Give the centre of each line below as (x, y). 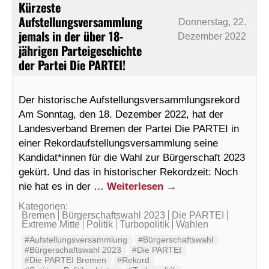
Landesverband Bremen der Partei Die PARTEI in (129, 129)
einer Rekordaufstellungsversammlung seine (118, 143)
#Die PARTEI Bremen (65, 260)
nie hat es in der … (63, 186)
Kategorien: (43, 207)
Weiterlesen (137, 186)
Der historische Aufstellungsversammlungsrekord (129, 100)
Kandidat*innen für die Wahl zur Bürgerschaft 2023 (132, 158)
